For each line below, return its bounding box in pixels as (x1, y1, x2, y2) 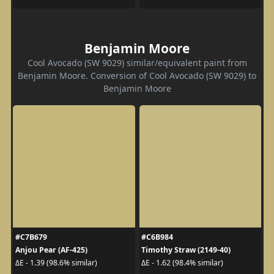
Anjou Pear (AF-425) (15, 244, 87, 255)
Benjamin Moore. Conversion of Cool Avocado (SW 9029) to (18, 69, 256, 81)
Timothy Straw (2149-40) (141, 244, 231, 255)
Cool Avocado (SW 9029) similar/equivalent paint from (27, 56, 247, 68)
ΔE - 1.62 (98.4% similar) (141, 257, 223, 268)
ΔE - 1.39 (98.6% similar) (15, 257, 97, 268)
